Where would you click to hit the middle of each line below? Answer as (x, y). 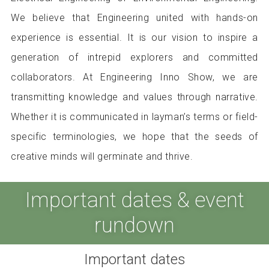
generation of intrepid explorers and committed (134, 58)
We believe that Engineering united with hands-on (134, 18)
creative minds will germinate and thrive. (102, 157)
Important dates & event (134, 200)
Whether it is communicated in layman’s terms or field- (134, 117)
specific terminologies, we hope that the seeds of (134, 137)
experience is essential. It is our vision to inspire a (134, 38)
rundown (134, 225)
